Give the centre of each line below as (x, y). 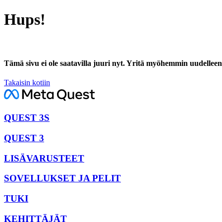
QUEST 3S (27, 118)
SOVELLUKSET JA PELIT (62, 178)
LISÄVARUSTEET (44, 158)
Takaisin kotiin (27, 83)
